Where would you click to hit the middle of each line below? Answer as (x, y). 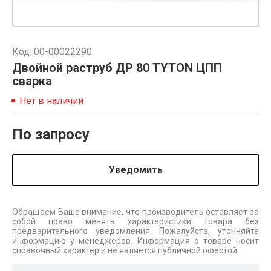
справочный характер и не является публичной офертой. (126, 250)
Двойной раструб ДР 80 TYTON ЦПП (117, 68)
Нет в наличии (51, 101)
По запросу (51, 134)
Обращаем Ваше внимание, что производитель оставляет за (135, 212)
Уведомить (135, 170)
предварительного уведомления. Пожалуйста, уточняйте (135, 231)
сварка (32, 81)
